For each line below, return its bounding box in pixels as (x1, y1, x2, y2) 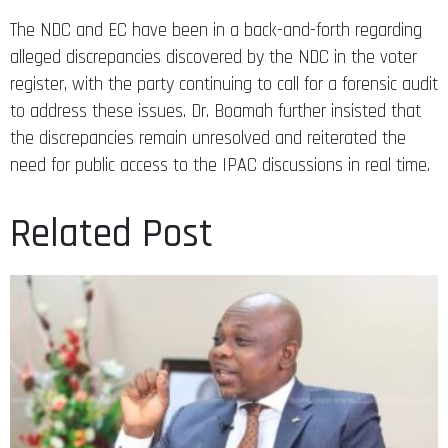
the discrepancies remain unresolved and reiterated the (10, 126, 406, 150)
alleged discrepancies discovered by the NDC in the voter (10, 45, 417, 69)
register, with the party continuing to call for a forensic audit (10, 72, 438, 96)
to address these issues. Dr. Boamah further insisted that (10, 99, 421, 123)
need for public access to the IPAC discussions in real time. (10, 153, 430, 177)
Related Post (10, 208, 213, 260)
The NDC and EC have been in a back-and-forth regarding (10, 18, 422, 42)
